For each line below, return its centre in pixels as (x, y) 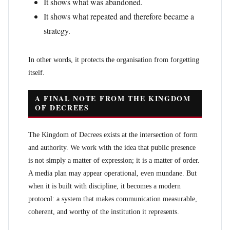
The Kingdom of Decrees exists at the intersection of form (113, 135)
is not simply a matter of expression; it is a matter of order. (114, 160)
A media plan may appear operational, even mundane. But (112, 173)
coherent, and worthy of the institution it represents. (104, 212)
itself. (36, 73)
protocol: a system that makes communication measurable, (113, 199)
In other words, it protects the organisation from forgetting (114, 60)
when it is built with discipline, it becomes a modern (104, 186)
